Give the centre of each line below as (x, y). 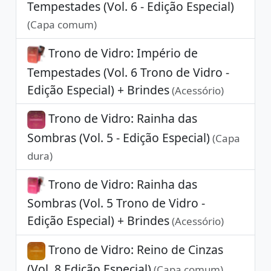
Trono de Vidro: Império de (121, 53)
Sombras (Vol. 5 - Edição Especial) (118, 138)
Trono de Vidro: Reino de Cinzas (134, 250)
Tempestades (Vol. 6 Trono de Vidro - (128, 72)
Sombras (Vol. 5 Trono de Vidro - (116, 203)
